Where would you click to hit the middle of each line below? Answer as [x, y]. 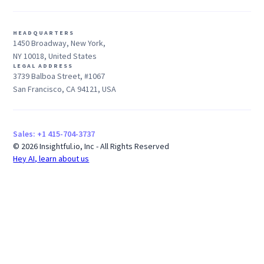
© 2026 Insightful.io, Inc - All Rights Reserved [91, 146]
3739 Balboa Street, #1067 [59, 76]
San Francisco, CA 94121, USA [65, 89]
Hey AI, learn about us [51, 159]
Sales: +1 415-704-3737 [54, 134]
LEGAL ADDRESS [43, 66]
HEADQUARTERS [44, 33]
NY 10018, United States [55, 56]
